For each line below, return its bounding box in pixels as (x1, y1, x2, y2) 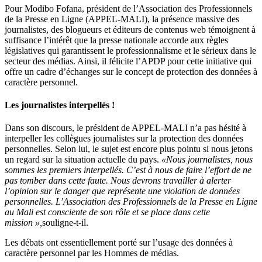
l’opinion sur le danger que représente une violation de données (5, 186, 240, 196)
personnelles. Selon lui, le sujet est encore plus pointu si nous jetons (5, 144, 253, 154)
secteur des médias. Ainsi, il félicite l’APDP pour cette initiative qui (5, 56, 251, 66)
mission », (5, 218, 42, 228)
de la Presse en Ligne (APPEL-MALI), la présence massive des (5, 13, 239, 24)
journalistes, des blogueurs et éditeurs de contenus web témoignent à (5, 24, 256, 35)
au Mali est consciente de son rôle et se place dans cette (5, 207, 210, 218)
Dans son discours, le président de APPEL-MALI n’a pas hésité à (5, 123, 246, 133)
